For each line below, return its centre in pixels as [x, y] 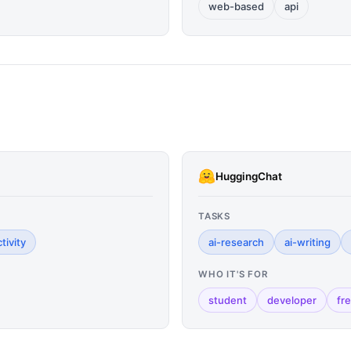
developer [292, 300]
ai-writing [308, 242]
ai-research [236, 242]
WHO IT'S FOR [233, 274]
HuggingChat [249, 176]
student [228, 300]
